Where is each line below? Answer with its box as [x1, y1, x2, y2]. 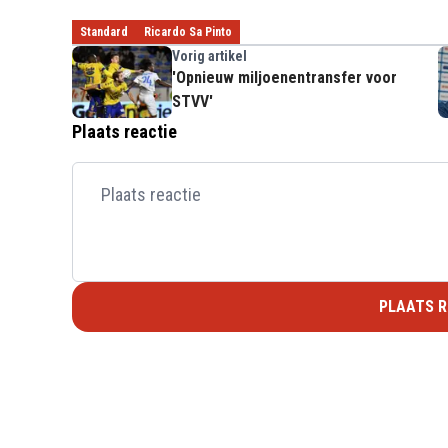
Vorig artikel [172, 47, 247, 64]
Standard [80, 24, 128, 39]
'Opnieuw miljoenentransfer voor [172, 67, 397, 87]
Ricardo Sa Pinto [144, 24, 232, 39]
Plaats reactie [72, 120, 177, 142]
